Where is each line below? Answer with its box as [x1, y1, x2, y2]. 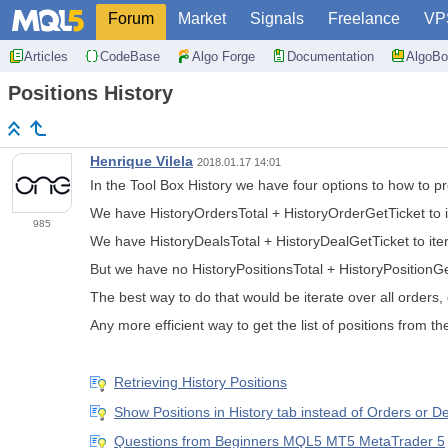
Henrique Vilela [90, 153, 193, 170]
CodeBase [100, 48, 160, 64]
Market [178, 10, 226, 27]
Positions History [8, 82, 173, 104]
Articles [24, 48, 68, 64]
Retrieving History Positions [114, 374, 287, 391]
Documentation [287, 48, 374, 64]
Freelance [328, 10, 400, 27]
